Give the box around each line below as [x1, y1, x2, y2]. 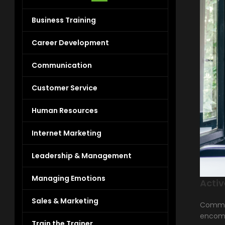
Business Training [32, 15, 96, 25]
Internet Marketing [32, 128, 102, 138]
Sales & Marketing [32, 195, 99, 206]
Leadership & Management [32, 150, 132, 161]
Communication [32, 60, 92, 70]
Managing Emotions [32, 173, 106, 183]
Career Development [32, 37, 109, 48]
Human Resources [32, 105, 98, 116]
